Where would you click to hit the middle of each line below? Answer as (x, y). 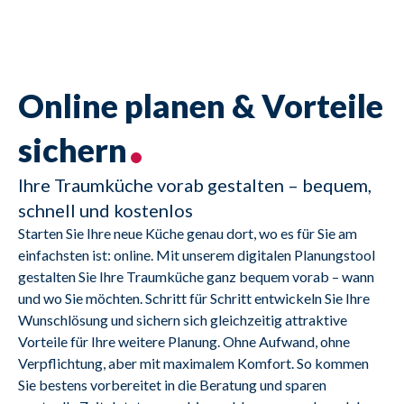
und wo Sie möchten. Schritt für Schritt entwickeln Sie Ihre (194, 298)
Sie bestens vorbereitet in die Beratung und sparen (172, 385)
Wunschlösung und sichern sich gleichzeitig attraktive (183, 320)
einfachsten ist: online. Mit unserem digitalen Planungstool (197, 255)
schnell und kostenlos (106, 211)
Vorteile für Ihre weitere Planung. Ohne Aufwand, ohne (184, 342)
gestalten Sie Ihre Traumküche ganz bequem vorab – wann (196, 277)
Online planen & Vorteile (201, 106)
